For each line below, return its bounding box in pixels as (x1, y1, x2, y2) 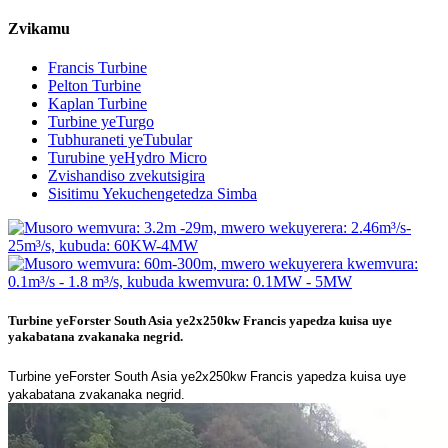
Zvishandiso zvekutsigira (48, 167, 205, 185)
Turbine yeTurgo (48, 113, 154, 131)
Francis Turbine (48, 59, 147, 77)
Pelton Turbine (48, 77, 141, 95)
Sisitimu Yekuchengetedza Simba (48, 185, 257, 203)
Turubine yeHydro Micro (48, 149, 207, 167)
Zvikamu (8, 19, 70, 37)
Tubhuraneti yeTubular (48, 131, 192, 149)
